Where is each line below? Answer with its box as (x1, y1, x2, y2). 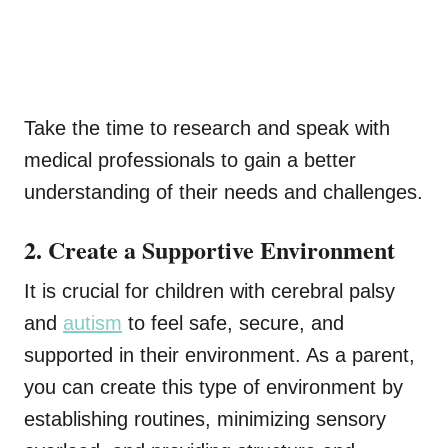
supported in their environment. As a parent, (24, 344, 415, 367)
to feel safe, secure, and (122, 312, 344, 335)
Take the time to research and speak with (24, 117, 390, 140)
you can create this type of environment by (24, 376, 403, 399)
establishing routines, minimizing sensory (24, 408, 386, 431)
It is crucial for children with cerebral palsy (24, 280, 395, 303)
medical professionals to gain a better (24, 149, 356, 172)
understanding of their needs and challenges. (24, 181, 423, 204)
